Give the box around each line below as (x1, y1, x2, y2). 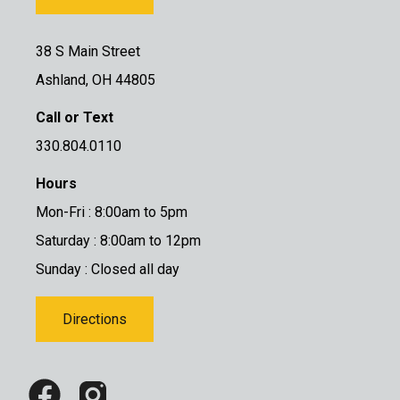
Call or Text (36, 109, 113, 127)
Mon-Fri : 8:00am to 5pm (36, 204, 187, 221)
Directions (62, 311, 127, 329)
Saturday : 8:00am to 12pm (36, 232, 201, 250)
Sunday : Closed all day (36, 261, 179, 279)
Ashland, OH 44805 (36, 71, 155, 89)
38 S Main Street (36, 43, 140, 61)
